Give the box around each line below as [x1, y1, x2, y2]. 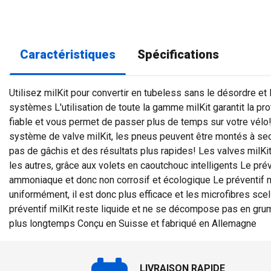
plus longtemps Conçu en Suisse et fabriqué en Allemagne [9, 218, 256, 229]
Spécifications [137, 48, 219, 62]
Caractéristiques [20, 48, 116, 62]
